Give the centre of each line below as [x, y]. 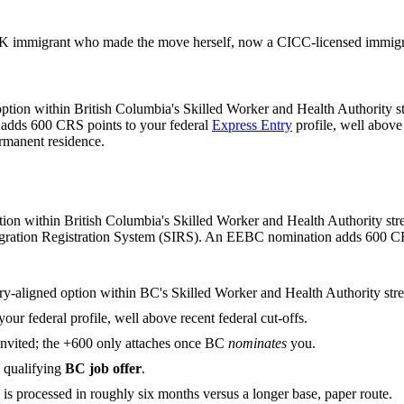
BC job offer [103, 368]
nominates [257, 343]
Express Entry [252, 124]
